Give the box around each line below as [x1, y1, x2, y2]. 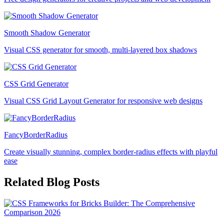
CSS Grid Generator [4, 79, 68, 88]
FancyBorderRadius [4, 130, 67, 139]
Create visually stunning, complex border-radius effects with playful [4, 147, 217, 156]
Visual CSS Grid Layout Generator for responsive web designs [4, 96, 202, 105]
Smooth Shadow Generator [4, 28, 90, 37]
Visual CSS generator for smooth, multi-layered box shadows [4, 45, 197, 54]
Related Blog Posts [4, 175, 99, 188]
